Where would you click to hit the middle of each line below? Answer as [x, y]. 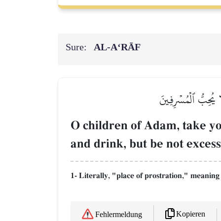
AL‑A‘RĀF [119, 47]
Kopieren [191, 215]
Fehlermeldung [119, 215]
